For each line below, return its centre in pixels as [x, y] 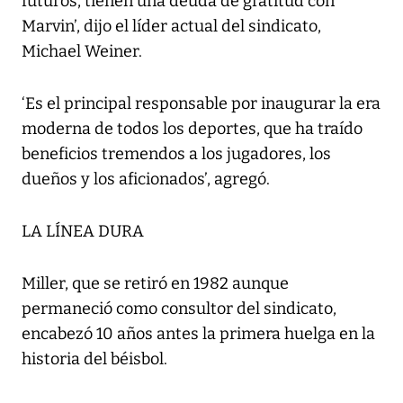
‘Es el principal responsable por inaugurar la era [201, 104]
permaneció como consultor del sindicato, [179, 309]
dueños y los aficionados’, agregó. [146, 179]
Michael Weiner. [82, 52]
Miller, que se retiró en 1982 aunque [155, 284]
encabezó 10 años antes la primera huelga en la [198, 334]
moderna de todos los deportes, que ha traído [192, 129]
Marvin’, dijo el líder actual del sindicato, [171, 27]
